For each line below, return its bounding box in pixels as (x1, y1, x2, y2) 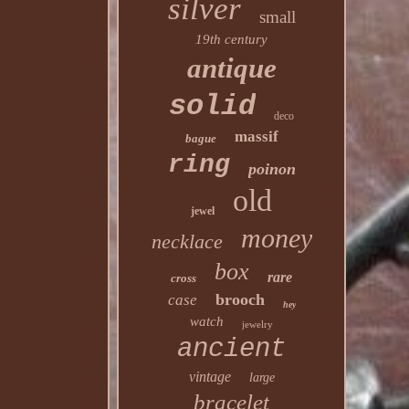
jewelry (242, 319, 274, 330)
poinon (247, 160, 296, 178)
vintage (188, 369, 231, 384)
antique (186, 52, 277, 84)
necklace (151, 230, 223, 253)
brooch (215, 290, 265, 309)
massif (234, 128, 278, 145)
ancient (177, 334, 287, 364)
